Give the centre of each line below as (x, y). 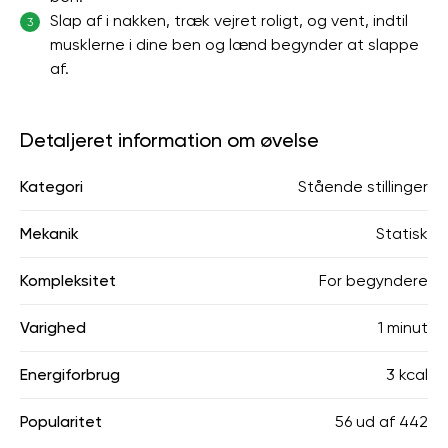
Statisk (402, 233)
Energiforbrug (70, 374)
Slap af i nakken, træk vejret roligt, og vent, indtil (229, 20)
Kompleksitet (68, 280)
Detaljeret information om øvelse (169, 140)
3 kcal (407, 374)
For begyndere (373, 280)
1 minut (403, 327)
